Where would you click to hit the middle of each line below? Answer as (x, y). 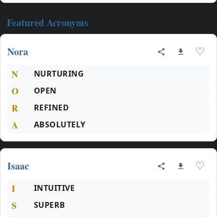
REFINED (52, 108)
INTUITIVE (54, 188)
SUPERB (50, 205)
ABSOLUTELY (60, 124)
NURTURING (59, 74)
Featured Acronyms (47, 23)
